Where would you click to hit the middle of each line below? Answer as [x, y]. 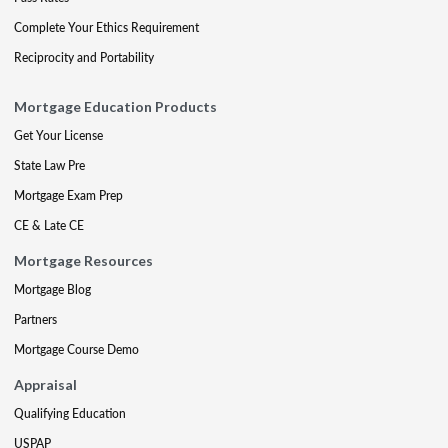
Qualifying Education [70, 413]
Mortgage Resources [83, 260]
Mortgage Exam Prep [68, 195]
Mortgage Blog [52, 289]
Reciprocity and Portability [84, 57]
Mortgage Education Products [115, 106]
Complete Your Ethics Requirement [106, 27]
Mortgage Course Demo [76, 349]
